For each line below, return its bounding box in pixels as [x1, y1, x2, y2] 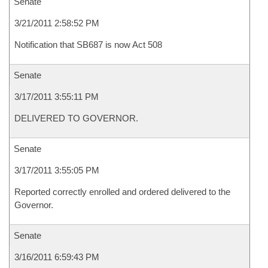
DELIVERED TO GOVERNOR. [14, 113, 138, 123]
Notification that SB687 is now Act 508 [14, 39, 162, 50]
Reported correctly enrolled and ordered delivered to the [14, 187, 230, 197]
